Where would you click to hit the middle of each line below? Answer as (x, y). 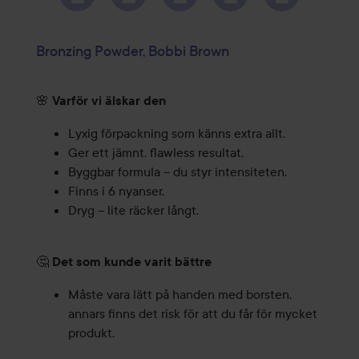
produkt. (91, 333)
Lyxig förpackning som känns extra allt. (176, 133)
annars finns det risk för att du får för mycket (192, 314)
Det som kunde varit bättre (131, 262)
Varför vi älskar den (109, 101)
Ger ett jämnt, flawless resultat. (155, 153)
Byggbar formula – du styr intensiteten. (177, 172)
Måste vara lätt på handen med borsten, (179, 294)
